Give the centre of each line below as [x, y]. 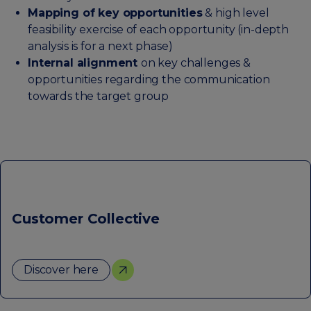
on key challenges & [195, 63]
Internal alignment [84, 63]
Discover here [61, 270]
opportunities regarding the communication [149, 80]
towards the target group [99, 96]
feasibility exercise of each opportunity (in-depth [158, 30]
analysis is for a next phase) [100, 47]
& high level [236, 13]
